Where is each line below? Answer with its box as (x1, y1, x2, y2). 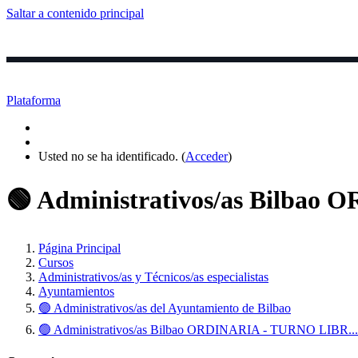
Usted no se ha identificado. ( (38, 149, 185, 164)
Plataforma (6, 93, 61, 108)
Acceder (185, 149, 228, 164)
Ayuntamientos (38, 284, 114, 299)
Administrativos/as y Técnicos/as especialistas (38, 270, 268, 284)
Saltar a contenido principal (6, 6, 144, 20)
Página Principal (38, 241, 121, 256)
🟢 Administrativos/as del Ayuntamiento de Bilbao (38, 301, 291, 316)
